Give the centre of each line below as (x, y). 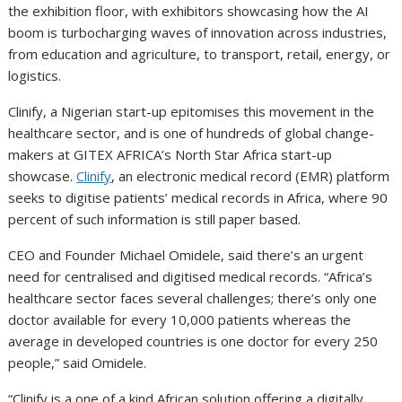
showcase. (43, 175)
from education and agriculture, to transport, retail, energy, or (200, 53)
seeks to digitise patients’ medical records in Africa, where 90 (198, 197)
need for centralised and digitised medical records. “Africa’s (191, 276)
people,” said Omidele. (78, 362)
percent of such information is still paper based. (155, 218)
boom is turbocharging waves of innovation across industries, (198, 32)
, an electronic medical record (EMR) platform (251, 175)
